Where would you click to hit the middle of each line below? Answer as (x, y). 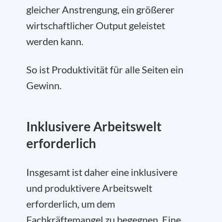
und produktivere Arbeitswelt (89, 188)
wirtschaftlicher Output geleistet (96, 25)
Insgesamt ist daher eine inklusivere (102, 172)
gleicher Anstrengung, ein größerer (100, 9)
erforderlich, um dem (71, 203)
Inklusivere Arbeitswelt (94, 126)
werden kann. (55, 41)
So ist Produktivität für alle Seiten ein (105, 69)
